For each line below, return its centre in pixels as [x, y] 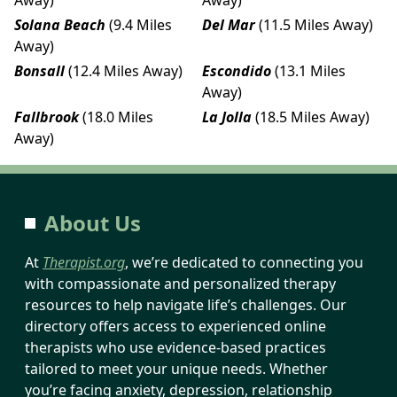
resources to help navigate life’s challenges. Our [186, 304]
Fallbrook [47, 117]
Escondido [237, 70]
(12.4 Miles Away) [125, 70]
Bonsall [39, 70]
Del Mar [229, 24]
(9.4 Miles [140, 24]
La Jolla [227, 117]
